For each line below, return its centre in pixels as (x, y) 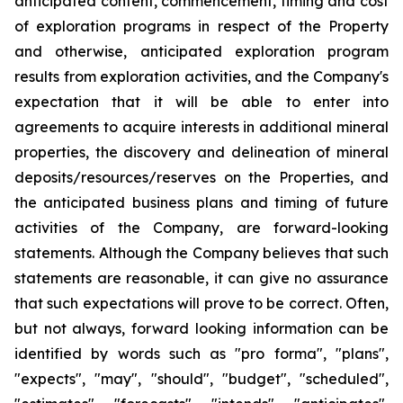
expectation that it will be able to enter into (201, 102)
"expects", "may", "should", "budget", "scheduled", (201, 379)
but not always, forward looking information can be (201, 328)
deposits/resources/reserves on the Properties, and (201, 177)
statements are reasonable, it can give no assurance (201, 278)
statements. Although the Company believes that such (201, 253)
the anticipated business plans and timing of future (201, 202)
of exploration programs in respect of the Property (201, 26)
